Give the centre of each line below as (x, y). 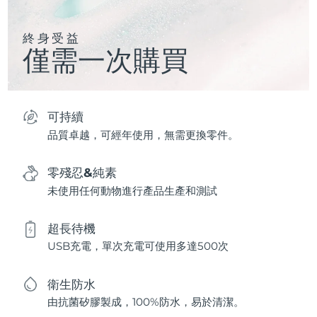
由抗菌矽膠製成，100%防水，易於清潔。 (146, 302)
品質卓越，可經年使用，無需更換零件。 (143, 134)
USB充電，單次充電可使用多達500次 (138, 246)
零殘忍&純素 (82, 173)
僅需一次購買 (106, 60)
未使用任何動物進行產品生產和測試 (133, 190)
